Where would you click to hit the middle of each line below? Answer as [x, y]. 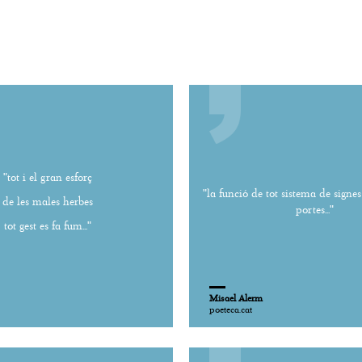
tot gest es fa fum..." [48, 225]
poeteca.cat [231, 309]
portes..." [314, 209]
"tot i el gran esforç [48, 177]
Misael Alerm [236, 298]
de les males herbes [48, 201]
